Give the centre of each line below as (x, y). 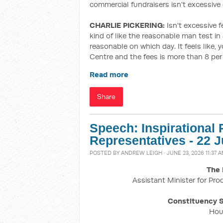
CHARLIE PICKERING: (127, 25)
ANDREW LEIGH (142, 153)
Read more (109, 74)
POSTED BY (105, 153)
